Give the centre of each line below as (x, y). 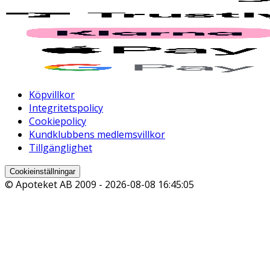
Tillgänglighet (61, 148)
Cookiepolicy (58, 121)
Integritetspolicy (66, 108)
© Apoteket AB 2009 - (55, 185)
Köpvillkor (52, 95)
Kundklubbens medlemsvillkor (97, 135)
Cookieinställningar (42, 172)
